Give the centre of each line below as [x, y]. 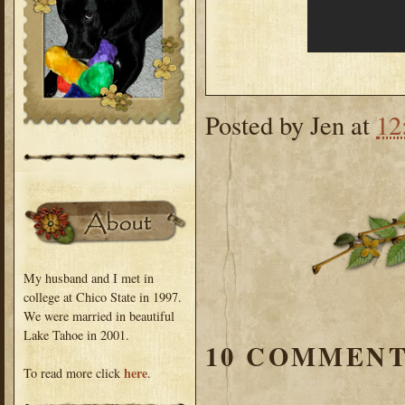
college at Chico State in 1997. [103, 297]
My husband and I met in [89, 278]
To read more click [74, 372]
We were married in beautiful [99, 316]
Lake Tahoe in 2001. [76, 334]
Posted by [258, 124]
